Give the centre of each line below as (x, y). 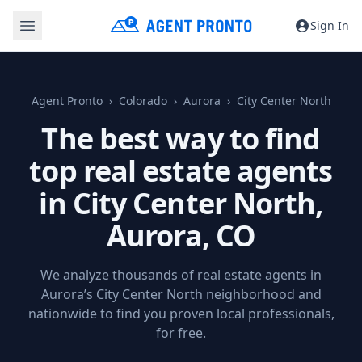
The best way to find (181, 139)
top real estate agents (181, 171)
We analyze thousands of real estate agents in (181, 275)
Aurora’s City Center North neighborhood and (181, 294)
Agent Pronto (67, 101)
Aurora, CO (181, 236)
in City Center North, (181, 203)
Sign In (330, 25)
